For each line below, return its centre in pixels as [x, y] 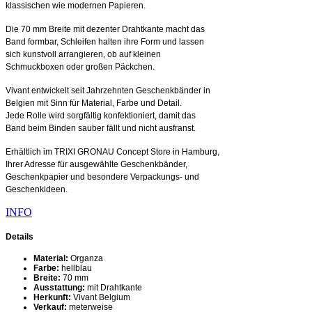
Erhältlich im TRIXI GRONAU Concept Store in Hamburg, [112, 151]
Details [19, 236]
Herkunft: [52, 297]
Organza [86, 258]
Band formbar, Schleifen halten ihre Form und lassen [105, 41]
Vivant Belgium [101, 297]
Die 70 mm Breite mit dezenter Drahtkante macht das [105, 29]
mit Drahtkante [114, 287]
